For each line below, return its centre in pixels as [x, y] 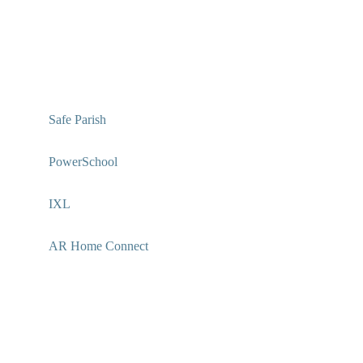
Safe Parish [77, 120]
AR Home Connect [98, 246]
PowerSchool [83, 162]
